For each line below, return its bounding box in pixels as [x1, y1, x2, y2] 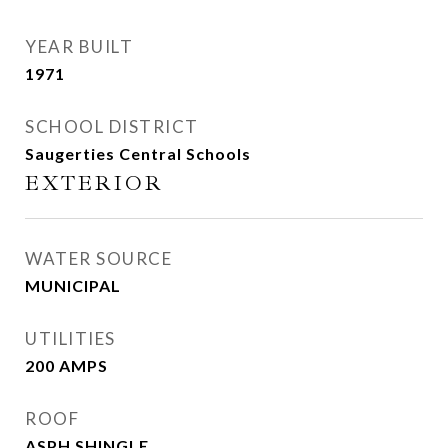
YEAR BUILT [25, 35, 133, 57]
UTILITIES [25, 327, 116, 349]
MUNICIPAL [25, 275, 121, 295]
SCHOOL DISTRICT [25, 115, 199, 137]
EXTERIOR [25, 169, 164, 196]
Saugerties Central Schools [25, 143, 251, 163]
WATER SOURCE [25, 247, 172, 269]
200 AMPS [25, 355, 108, 375]
